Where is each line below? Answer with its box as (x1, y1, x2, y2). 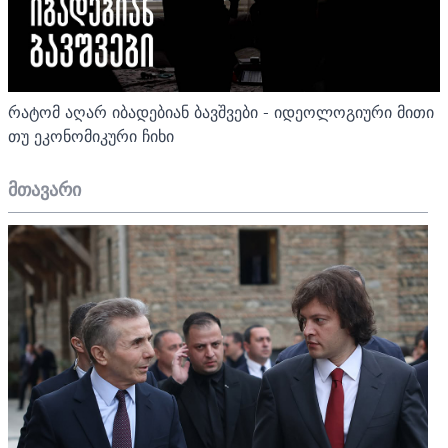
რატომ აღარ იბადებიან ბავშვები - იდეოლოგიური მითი (8, 97, 434, 126)
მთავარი (8, 173, 81, 205)
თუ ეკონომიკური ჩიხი (8, 121, 174, 150)
